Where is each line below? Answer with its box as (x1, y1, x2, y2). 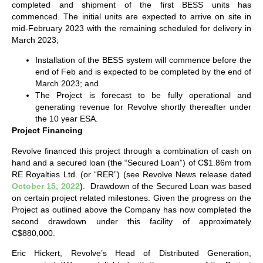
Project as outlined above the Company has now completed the (12, 204, 251, 214)
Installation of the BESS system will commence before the (35, 55, 251, 65)
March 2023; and (35, 79, 99, 89)
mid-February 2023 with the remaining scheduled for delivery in (12, 23, 251, 33)
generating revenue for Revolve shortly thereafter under (35, 102, 251, 112)
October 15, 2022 (12, 181, 80, 191)
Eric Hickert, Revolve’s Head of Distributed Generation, (12, 248, 251, 258)
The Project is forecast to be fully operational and (35, 90, 251, 100)
